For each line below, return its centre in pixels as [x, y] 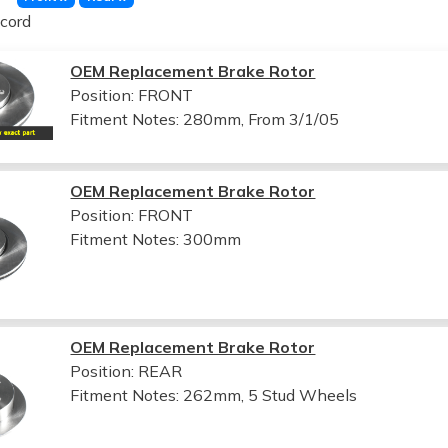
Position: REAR [126, 370]
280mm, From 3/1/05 [261, 118]
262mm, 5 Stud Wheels [270, 394]
